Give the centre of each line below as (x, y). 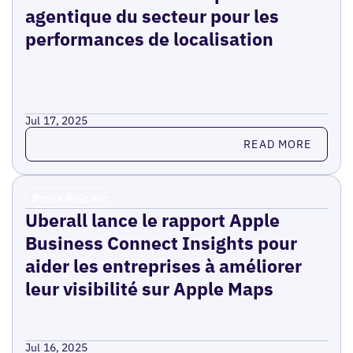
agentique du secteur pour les (152, 16)
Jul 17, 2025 (56, 121)
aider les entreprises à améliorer (163, 266)
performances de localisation (149, 39)
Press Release (71, 198)
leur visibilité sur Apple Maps (149, 289)
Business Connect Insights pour (161, 243)
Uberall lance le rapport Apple (152, 220)
